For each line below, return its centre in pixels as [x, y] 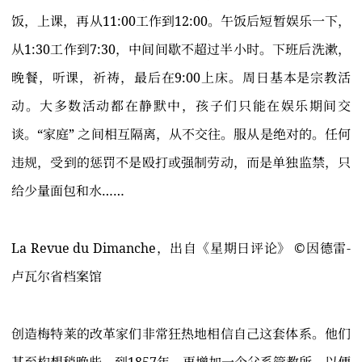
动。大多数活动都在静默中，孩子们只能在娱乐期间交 [181, 106]
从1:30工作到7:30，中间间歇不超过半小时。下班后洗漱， [181, 50]
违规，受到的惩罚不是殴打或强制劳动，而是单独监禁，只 [181, 163]
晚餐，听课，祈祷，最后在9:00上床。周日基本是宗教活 [181, 78]
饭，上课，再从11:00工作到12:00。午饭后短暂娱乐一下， [181, 21]
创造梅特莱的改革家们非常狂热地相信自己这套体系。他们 [181, 334]
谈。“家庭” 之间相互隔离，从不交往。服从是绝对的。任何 [181, 135]
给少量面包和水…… [68, 191]
